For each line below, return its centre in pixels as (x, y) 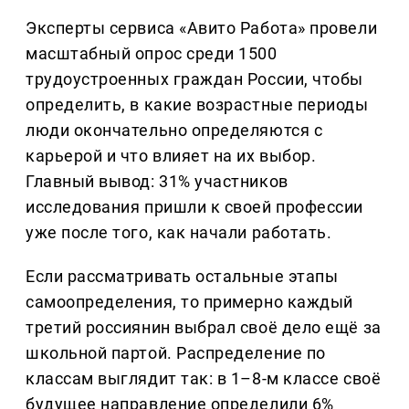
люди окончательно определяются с (174, 130)
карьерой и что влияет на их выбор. (171, 155)
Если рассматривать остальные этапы (182, 276)
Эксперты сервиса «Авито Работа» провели (202, 27)
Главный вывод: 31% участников (157, 181)
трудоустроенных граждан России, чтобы (194, 79)
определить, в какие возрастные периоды (197, 104)
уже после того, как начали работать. (179, 232)
